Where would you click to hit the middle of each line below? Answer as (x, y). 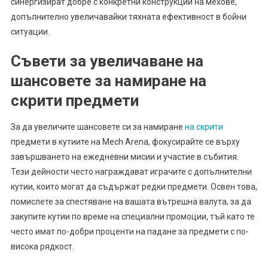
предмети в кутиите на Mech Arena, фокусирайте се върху (125, 141)
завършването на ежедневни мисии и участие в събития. (124, 156)
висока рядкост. (42, 246)
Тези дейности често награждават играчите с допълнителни (131, 171)
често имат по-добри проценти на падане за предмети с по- (130, 231)
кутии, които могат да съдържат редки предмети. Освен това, (134, 186)
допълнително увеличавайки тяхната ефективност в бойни (128, 16)
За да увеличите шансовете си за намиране (98, 127)
